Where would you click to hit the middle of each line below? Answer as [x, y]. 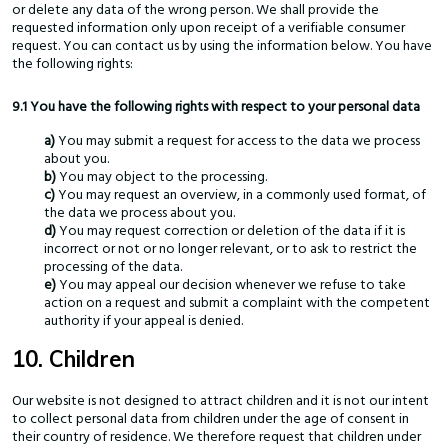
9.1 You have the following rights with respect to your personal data [216, 107]
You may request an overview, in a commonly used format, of [242, 195]
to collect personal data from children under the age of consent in [210, 419]
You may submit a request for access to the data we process [239, 141]
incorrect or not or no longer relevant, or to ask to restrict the [230, 249]
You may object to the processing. [163, 177]
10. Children [73, 359]
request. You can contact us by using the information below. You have [222, 46]
